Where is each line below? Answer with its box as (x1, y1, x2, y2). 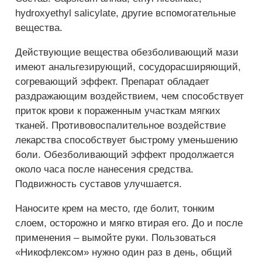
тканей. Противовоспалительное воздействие (15, 119, 226, 131)
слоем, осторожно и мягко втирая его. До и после (15, 217, 243, 229)
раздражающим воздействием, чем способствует (15, 90, 244, 102)
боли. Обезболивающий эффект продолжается (15, 149, 234, 160)
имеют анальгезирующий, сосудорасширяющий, (15, 61, 241, 73)
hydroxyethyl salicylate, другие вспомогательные (15, 7, 236, 19)
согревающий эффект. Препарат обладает (15, 75, 209, 87)
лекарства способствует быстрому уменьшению (15, 134, 238, 146)
